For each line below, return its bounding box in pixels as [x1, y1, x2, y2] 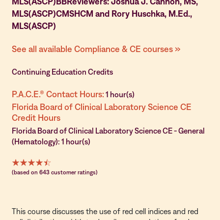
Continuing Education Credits [12, 67, 113, 76]
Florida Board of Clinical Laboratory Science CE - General [12, 126, 205, 135]
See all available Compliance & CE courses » [12, 44, 181, 54]
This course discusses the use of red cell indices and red [12, 207, 198, 216]
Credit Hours [12, 112, 60, 123]
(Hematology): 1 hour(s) [12, 137, 90, 146]
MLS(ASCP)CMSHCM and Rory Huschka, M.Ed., [12, 8, 192, 19]
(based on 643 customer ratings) [12, 169, 98, 176]
